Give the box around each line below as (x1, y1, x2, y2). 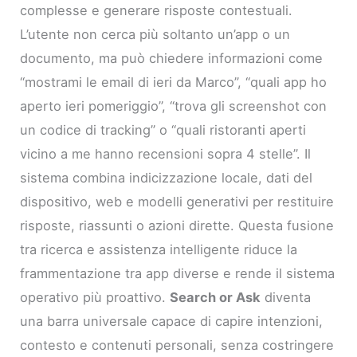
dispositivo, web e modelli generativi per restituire (20, 193, 335, 210)
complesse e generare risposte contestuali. (20, 2, 293, 18)
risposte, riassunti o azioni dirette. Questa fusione (20, 217, 335, 233)
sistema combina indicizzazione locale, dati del (20, 169, 313, 186)
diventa (261, 288, 312, 305)
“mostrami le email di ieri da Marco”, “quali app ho (20, 73, 328, 90)
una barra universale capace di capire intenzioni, (20, 312, 324, 329)
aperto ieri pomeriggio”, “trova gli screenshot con (20, 97, 328, 114)
